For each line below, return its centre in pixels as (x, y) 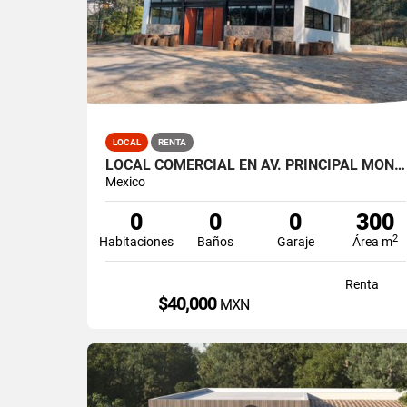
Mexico (125, 181)
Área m (372, 241)
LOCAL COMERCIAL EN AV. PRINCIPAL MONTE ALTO (400, 164)
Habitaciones (136, 241)
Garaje (295, 241)
